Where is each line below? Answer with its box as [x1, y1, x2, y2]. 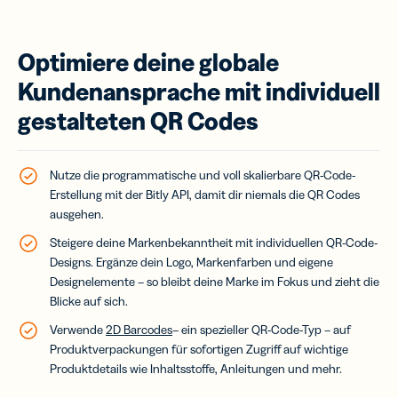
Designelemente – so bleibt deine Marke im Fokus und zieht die [50, 273, 379, 290]
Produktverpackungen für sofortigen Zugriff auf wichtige [50, 340, 348, 357]
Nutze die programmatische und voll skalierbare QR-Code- [50, 166, 355, 183]
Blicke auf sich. [50, 292, 128, 309]
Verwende [50, 321, 106, 338]
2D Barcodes [106, 321, 172, 338]
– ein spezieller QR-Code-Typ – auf [172, 321, 351, 338]
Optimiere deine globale [18, 46, 279, 77]
